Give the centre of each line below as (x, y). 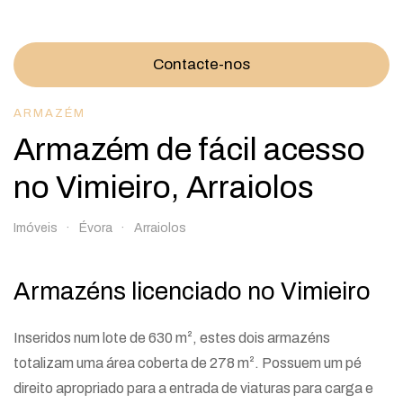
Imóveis (36, 228)
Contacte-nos (201, 64)
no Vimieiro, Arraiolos (164, 187)
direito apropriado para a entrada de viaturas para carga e (193, 388)
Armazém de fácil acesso (189, 149)
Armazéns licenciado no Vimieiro (192, 291)
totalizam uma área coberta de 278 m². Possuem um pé (188, 363)
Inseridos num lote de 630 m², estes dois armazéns (172, 337)
